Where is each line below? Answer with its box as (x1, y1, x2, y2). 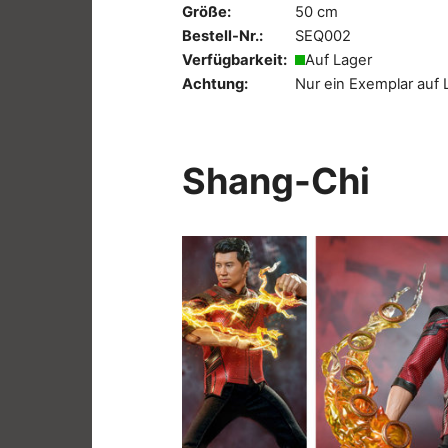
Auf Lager (305, 50, 372, 69)
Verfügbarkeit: (182, 50, 287, 69)
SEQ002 (295, 26, 351, 45)
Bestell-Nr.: (182, 26, 263, 45)
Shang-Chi (182, 158, 370, 203)
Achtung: (182, 74, 248, 93)
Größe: (182, 2, 231, 21)
